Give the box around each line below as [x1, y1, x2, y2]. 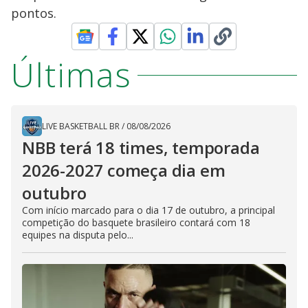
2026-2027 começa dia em [22, 159, 225, 181]
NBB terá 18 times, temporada [22, 136, 260, 159]
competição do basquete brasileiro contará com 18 [22, 216, 250, 229]
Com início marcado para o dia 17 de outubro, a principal [22, 203, 275, 217]
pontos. [11, 5, 56, 21]
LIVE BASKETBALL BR [42, 120, 120, 132]
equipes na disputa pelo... [22, 228, 133, 241]
